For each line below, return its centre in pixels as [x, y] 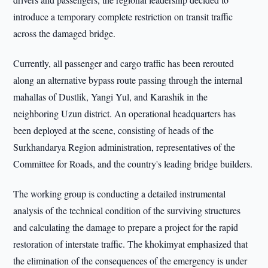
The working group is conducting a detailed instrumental [120, 194]
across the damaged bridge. [65, 33]
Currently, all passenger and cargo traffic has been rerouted [124, 63]
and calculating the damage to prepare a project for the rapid [126, 227]
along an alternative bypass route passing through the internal [128, 80]
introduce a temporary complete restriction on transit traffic [123, 16]
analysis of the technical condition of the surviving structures [127, 210]
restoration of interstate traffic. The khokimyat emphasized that [131, 244]
